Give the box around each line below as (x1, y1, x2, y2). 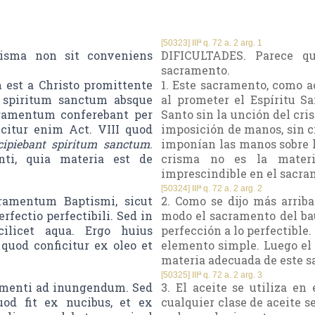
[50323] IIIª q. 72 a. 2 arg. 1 (161, 38, 262, 49)
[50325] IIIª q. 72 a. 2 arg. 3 (161, 270, 262, 281)
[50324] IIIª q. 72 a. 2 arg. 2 (161, 184, 262, 194)
